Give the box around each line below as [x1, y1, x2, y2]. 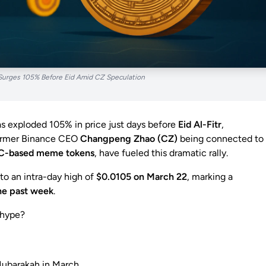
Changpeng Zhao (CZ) [80, 133, 178, 145]
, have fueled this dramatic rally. [94, 147, 228, 159]
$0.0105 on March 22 [96, 171, 187, 183]
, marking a [187, 171, 233, 183]
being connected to [178, 133, 264, 145]
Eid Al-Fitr [178, 119, 221, 131]
